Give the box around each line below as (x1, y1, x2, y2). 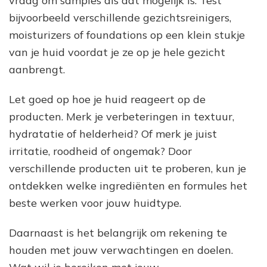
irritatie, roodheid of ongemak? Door (9, 144, 192, 158)
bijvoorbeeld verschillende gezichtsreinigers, (9, 10, 231, 24)
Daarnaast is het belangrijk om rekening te (9, 225, 227, 240)
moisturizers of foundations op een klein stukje (9, 27, 245, 42)
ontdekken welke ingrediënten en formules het (9, 178, 247, 193)
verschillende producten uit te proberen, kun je (9, 161, 246, 175)
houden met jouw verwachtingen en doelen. (9, 243, 233, 257)
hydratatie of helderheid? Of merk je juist (9, 126, 217, 141)
